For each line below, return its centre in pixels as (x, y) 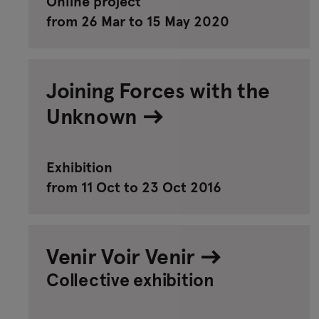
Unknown (94, 115)
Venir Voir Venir (123, 255)
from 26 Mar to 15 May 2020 (138, 21)
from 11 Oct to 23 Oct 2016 (134, 187)
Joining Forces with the (158, 89)
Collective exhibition (130, 279)
